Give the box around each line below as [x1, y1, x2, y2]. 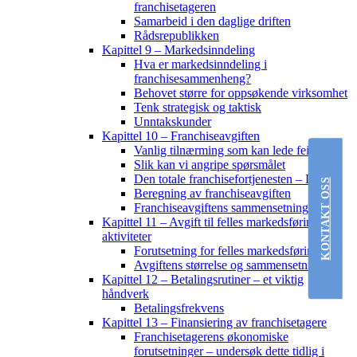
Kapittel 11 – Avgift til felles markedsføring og [102, 215, 335, 229]
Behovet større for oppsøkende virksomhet [134, 86, 347, 100]
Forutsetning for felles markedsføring [134, 244, 320, 258]
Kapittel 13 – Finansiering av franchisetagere [102, 316, 327, 330]
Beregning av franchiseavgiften [134, 186, 291, 201]
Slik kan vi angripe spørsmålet [134, 158, 285, 172]
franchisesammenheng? [134, 72, 251, 86]
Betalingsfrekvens [134, 301, 224, 316]
